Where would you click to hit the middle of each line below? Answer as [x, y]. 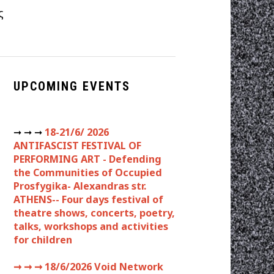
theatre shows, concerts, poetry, [94, 213]
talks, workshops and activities [91, 227]
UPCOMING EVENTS [72, 87]
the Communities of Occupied [88, 173]
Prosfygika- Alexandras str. [80, 186]
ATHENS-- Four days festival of [88, 200]
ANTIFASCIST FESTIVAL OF [77, 146]
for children [43, 240]
